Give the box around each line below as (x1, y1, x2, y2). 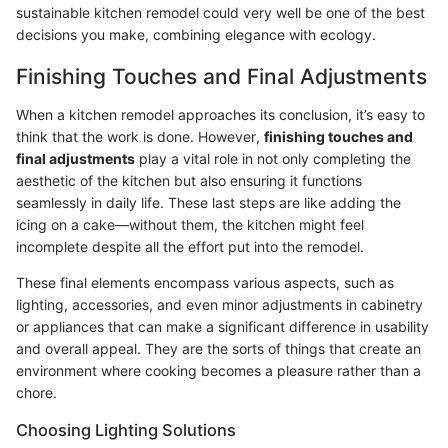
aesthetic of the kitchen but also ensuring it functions (16, 171, 362, 189)
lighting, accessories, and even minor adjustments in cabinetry (16, 295, 423, 313)
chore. (16, 383, 57, 401)
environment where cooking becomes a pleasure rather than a (16, 361, 421, 379)
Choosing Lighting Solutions (16, 419, 236, 440)
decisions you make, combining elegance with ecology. (16, 26, 376, 44)
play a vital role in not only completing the (135, 149, 411, 167)
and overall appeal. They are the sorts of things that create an (16, 339, 421, 357)
